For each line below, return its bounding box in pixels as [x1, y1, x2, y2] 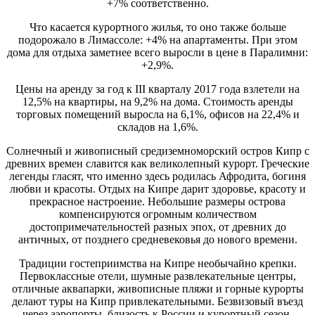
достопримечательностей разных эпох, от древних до [29, 220, 286, 233]
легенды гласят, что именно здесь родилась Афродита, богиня [9, 169, 306, 182]
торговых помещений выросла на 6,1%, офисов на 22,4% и [15, 108, 300, 120]
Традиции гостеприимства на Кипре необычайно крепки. [18, 257, 297, 269]
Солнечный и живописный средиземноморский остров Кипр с [6, 144, 309, 157]
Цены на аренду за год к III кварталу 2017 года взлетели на [15, 82, 300, 95]
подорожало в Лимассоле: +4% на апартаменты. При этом [18, 33, 297, 46]
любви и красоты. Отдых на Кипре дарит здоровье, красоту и [9, 182, 306, 195]
